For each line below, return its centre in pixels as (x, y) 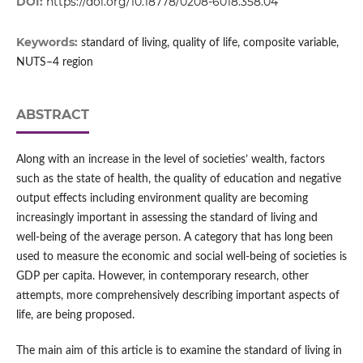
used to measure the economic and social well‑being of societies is (181, 256)
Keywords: (48, 42)
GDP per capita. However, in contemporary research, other (162, 276)
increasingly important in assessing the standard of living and (167, 218)
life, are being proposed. (75, 315)
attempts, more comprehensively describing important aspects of (177, 295)
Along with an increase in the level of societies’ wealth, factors (170, 159)
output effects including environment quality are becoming (162, 198)
